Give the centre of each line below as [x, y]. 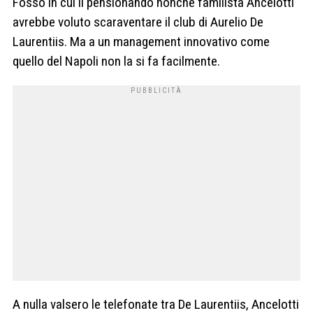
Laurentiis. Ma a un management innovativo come [141, 42]
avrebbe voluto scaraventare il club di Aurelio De [138, 22]
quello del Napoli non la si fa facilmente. [116, 61]
